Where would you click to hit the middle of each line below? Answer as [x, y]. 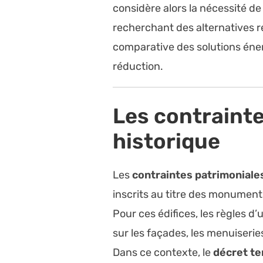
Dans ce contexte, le [163, 253]
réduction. [138, 67]
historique [167, 141]
